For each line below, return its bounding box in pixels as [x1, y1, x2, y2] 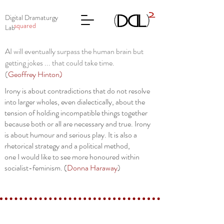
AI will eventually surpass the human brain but [5, 45, 143, 57]
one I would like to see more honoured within [4, 151, 139, 162]
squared [14, 20, 36, 30]
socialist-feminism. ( [4, 162, 67, 173]
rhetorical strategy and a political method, [4, 140, 130, 151]
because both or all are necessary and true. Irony [4, 118, 150, 129]
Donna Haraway [67, 162, 117, 173]
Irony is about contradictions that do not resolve [4, 85, 150, 96]
